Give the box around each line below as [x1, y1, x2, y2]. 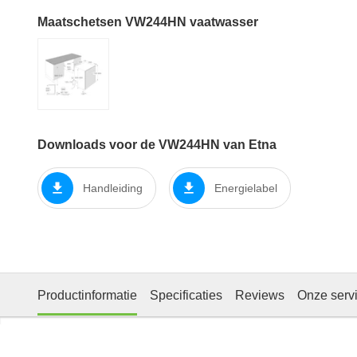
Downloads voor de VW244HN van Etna [37, 138, 277, 152]
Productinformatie [37, 288, 137, 302]
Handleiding [83, 181, 143, 194]
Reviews [235, 288, 284, 302]
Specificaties [150, 288, 222, 302]
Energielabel [214, 181, 277, 194]
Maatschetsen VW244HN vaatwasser [37, 15, 258, 29]
